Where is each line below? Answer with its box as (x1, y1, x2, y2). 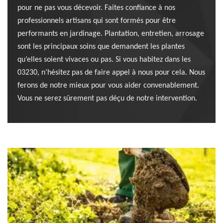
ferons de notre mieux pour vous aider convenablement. (17, 82, 199, 90)
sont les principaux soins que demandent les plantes (17, 43, 185, 51)
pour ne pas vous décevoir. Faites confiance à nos (17, 4, 175, 12)
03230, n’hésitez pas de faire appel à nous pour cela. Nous (17, 69, 205, 77)
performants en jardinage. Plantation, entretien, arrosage (17, 30, 204, 38)
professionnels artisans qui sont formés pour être (17, 17, 176, 25)
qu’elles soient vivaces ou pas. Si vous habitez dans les (17, 56, 191, 64)
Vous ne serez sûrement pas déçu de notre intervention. (17, 95, 197, 103)
